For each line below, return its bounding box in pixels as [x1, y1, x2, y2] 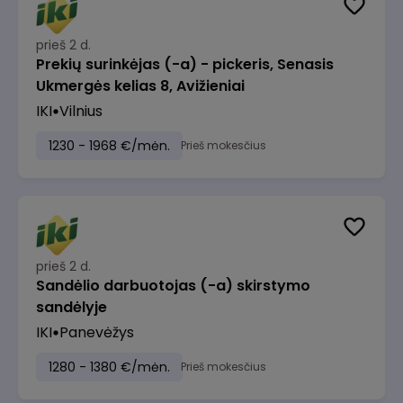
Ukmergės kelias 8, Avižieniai [36, 76, 245, 96]
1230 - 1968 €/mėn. [49, 137, 170, 155]
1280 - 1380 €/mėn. [49, 358, 170, 376]
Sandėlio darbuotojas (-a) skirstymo [36, 275, 310, 296]
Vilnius [59, 101, 103, 121]
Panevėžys [59, 322, 134, 343]
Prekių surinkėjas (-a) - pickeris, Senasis [36, 54, 334, 75]
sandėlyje [36, 297, 107, 318]
